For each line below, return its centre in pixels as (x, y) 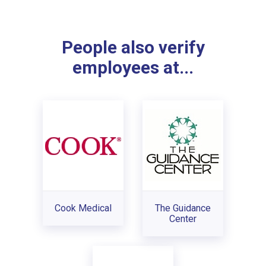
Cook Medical (83, 208)
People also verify (133, 48)
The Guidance (183, 208)
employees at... (133, 68)
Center (183, 218)
